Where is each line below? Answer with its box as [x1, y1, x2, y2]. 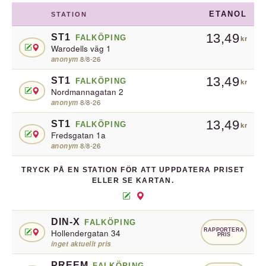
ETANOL [208, 9, 247, 18]
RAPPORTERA [204, 227, 244, 233]
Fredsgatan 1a [51, 129, 106, 141]
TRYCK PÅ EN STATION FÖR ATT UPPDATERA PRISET [21, 166, 245, 174]
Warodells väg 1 [51, 43, 111, 54]
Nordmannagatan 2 [51, 86, 123, 97]
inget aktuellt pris [51, 239, 111, 249]
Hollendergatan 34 [51, 227, 121, 239]
